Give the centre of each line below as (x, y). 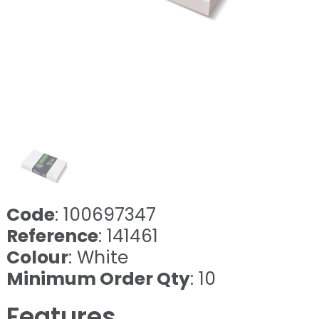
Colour (37, 257)
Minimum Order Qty (98, 278)
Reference (52, 236)
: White (98, 257)
